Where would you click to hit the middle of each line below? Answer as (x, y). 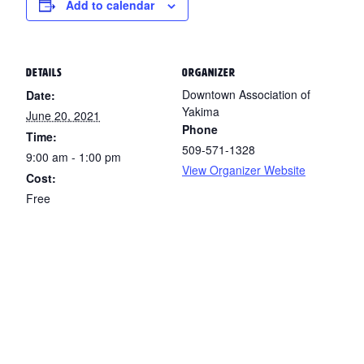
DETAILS (44, 73)
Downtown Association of (246, 94)
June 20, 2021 (63, 115)
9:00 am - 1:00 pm (74, 157)
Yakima (201, 111)
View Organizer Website (244, 170)
